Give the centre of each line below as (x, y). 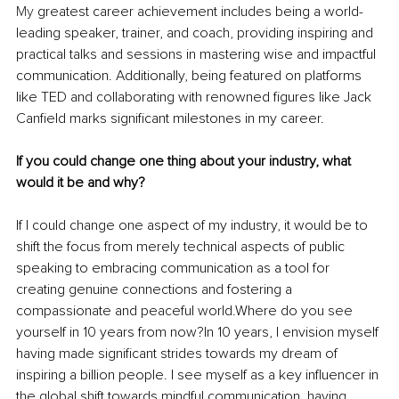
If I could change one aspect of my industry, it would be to (194, 226)
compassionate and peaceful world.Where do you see (186, 311)
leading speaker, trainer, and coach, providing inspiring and (196, 33)
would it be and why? (81, 183)
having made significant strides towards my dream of (179, 354)
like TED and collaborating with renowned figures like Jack (195, 98)
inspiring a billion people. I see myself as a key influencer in (199, 375)
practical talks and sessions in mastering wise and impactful (198, 55)
